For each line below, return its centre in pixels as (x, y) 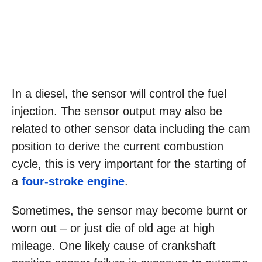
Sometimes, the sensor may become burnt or (130, 211)
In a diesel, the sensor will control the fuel (119, 94)
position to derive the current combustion (118, 146)
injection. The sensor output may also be (117, 111)
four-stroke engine (73, 181)
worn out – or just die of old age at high (113, 228)
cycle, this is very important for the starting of (129, 164)
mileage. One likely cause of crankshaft (114, 246)
